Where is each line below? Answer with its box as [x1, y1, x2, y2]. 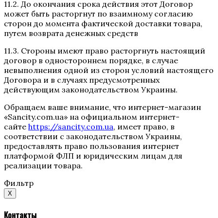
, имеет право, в [113, 122, 175, 132]
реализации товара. [4, 161, 83, 171]
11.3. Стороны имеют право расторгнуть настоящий [4, 46, 205, 56]
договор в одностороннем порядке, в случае [4, 55, 178, 66]
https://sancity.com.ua [28, 122, 113, 132]
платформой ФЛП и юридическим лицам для [4, 151, 182, 161]
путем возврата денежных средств [4, 28, 138, 38]
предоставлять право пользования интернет [4, 141, 179, 151]
